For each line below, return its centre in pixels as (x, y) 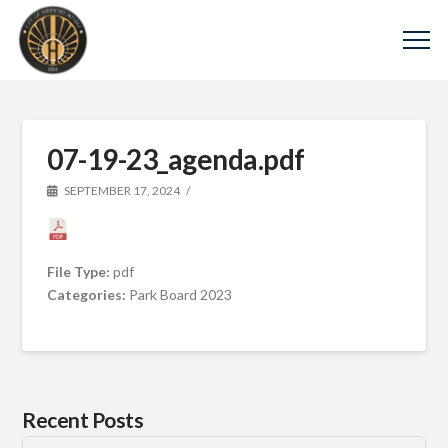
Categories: (88, 294)
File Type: (80, 271)
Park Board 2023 (181, 294)
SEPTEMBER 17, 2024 (121, 190)
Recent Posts (83, 419)
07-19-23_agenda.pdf (176, 159)
